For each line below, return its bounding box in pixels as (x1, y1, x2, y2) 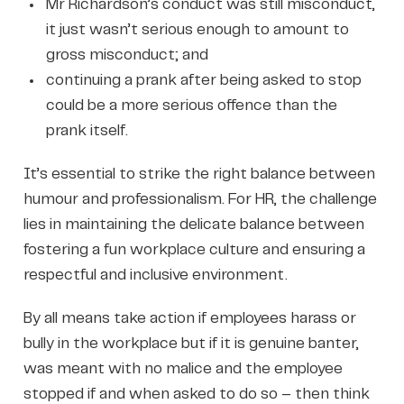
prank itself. (45, 123, 128, 138)
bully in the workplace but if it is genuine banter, (23, 335, 359, 351)
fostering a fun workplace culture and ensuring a (23, 242, 365, 257)
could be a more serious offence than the (45, 97, 337, 113)
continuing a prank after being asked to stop (45, 72, 362, 87)
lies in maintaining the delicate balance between (23, 216, 364, 232)
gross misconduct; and (45, 47, 208, 62)
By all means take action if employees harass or (23, 310, 356, 326)
